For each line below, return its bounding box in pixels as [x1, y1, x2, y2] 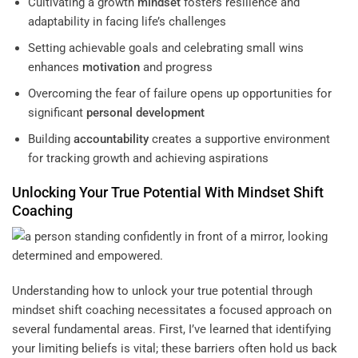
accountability [73, 131, 149, 146]
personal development [86, 105, 205, 120]
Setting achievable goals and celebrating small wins [27, 40, 304, 55]
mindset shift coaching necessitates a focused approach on [12, 302, 332, 317]
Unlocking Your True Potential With [12, 184, 237, 201]
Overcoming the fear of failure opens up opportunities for [27, 86, 332, 101]
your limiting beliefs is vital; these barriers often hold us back [12, 340, 337, 356]
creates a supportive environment [148, 131, 330, 146]
